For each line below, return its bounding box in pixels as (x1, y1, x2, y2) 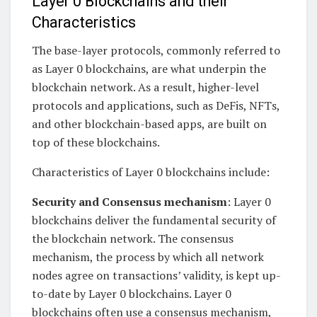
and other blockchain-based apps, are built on (32, 116, 267, 132)
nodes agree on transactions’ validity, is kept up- (32, 267, 281, 284)
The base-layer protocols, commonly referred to (32, 42, 280, 59)
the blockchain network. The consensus (32, 231, 234, 247)
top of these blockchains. (32, 134, 160, 151)
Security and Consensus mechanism (32, 194, 227, 210)
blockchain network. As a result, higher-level (32, 79, 259, 96)
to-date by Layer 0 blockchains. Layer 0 (32, 286, 231, 302)
